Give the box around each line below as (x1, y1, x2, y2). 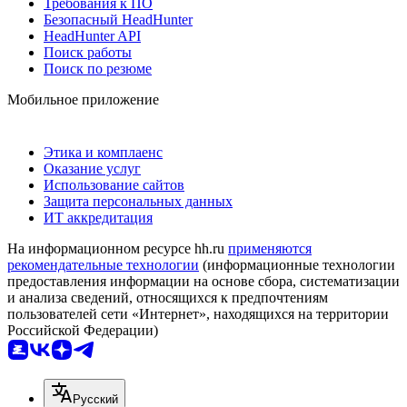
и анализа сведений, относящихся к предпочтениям (7, 289, 328, 305)
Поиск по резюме (44, 60, 152, 76)
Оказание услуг (44, 160, 141, 176)
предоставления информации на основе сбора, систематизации (7, 273, 400, 289)
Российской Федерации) (7, 322, 158, 338)
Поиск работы (44, 44, 132, 60)
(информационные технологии (199, 256, 395, 273)
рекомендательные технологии (7, 256, 199, 273)
